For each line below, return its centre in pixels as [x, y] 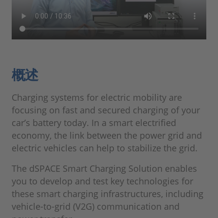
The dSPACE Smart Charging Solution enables [104, 168]
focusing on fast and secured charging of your [106, 110]
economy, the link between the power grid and [107, 135]
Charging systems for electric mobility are [97, 97]
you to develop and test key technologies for [102, 181]
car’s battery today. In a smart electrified [94, 123]
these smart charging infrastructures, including [108, 194]
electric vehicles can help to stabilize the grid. [105, 148]
